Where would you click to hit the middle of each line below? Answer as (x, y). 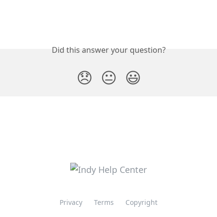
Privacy (71, 202)
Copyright (141, 202)
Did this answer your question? (108, 50)
